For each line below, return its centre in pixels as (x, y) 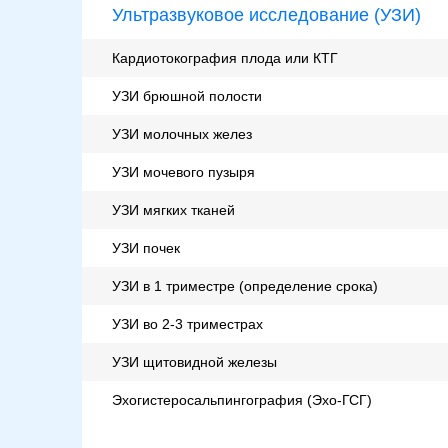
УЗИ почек (146, 248)
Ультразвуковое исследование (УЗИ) (266, 15)
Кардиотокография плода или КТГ (225, 58)
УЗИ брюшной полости (187, 96)
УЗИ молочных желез (182, 134)
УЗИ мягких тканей (173, 210)
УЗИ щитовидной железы (194, 362)
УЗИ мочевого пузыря (183, 172)
